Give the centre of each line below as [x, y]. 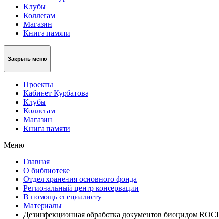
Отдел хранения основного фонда [80, 179]
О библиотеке [47, 170]
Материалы [43, 205]
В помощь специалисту [63, 197]
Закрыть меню [27, 59]
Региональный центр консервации [81, 188]
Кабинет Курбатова [56, 93]
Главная [37, 161]
